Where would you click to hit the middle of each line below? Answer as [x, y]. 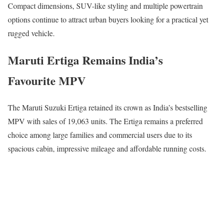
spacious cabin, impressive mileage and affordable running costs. [107, 148]
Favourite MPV [47, 80]
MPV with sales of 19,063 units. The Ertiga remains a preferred [105, 121]
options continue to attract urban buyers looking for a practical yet [108, 20]
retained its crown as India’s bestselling [147, 107]
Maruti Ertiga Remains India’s [85, 60]
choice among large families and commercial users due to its [100, 134]
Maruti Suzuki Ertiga [54, 107]
